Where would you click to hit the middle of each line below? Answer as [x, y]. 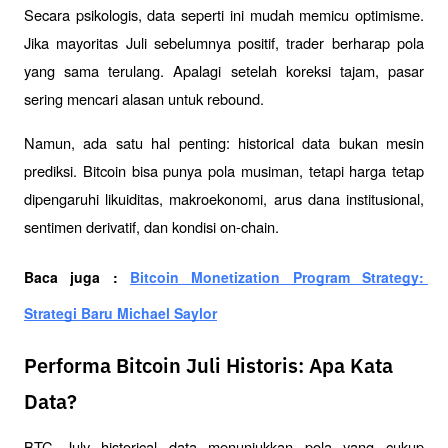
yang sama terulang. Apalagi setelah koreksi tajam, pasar [224, 70]
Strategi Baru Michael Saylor [120, 312]
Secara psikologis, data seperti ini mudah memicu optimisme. [224, 14]
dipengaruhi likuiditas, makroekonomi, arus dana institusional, [224, 198]
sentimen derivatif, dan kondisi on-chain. [151, 226]
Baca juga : [77, 276]
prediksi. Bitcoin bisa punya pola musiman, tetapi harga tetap [224, 170]
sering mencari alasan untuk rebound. [144, 98]
